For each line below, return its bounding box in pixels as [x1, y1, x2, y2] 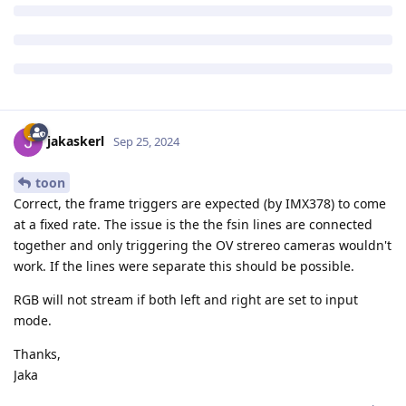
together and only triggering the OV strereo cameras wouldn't [14, 237, 391, 255]
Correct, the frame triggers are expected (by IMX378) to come [14, 195, 386, 213]
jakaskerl [47, 132, 104, 150]
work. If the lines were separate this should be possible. [14, 257, 354, 275]
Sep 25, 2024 [113, 133, 179, 150]
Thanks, [14, 345, 61, 363]
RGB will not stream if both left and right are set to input [14, 291, 358, 309]
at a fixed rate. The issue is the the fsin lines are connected [14, 216, 372, 234]
